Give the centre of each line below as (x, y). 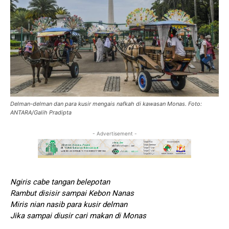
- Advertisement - (114, 133)
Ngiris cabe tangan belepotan (60, 182)
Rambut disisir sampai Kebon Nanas (72, 193)
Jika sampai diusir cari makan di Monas (78, 216)
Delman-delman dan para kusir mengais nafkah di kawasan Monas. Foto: (106, 104)
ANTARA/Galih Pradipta (41, 112)
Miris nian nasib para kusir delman (69, 205)
